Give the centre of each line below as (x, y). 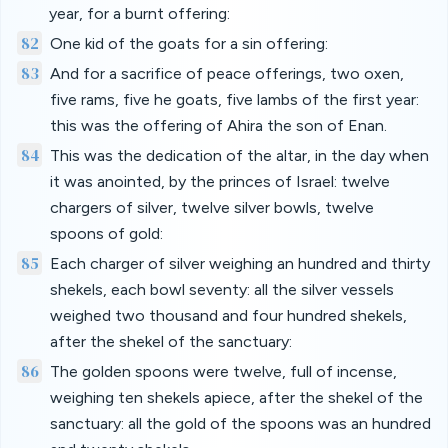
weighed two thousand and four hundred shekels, (228, 315)
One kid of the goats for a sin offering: (188, 43)
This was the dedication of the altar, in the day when (240, 155)
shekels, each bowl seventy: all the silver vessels (221, 289)
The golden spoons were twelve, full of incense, (223, 371)
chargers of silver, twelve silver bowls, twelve (212, 207)
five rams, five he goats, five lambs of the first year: (234, 99)
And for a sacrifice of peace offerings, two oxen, (226, 73)
